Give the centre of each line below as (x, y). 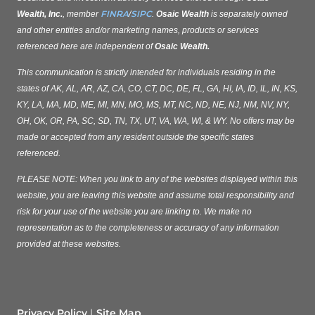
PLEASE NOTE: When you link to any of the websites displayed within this (157, 180)
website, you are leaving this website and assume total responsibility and (155, 196)
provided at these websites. (71, 244)
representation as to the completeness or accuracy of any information (148, 228)
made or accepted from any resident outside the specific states (135, 137)
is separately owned (248, 14)
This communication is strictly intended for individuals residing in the (146, 73)
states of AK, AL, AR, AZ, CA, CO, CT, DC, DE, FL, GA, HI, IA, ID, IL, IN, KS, (157, 89)
